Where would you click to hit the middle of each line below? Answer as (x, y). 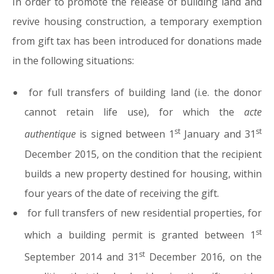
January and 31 (218, 134)
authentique (50, 134)
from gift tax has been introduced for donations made (137, 41)
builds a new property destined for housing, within (143, 173)
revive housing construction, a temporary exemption (137, 22)
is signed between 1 (125, 134)
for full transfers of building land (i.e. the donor (143, 93)
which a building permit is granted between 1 (140, 235)
